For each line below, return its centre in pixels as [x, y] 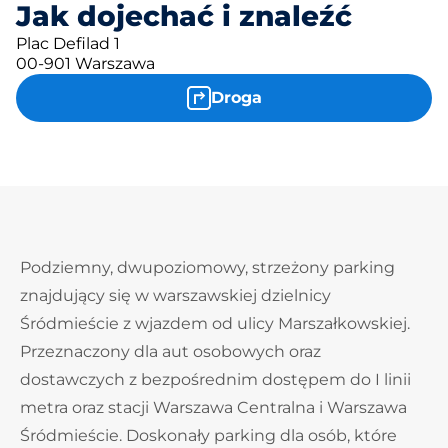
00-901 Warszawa [85, 63]
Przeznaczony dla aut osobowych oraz [170, 351]
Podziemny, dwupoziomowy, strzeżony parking [207, 267]
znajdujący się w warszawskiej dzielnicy [175, 295]
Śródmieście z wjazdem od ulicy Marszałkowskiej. [215, 323]
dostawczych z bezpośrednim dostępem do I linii [215, 379]
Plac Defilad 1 [68, 43]
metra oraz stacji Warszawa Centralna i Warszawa [213, 407]
